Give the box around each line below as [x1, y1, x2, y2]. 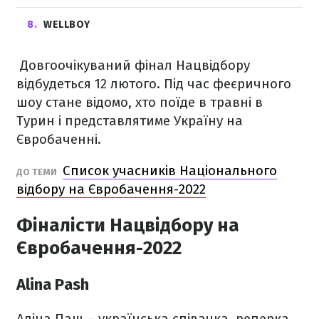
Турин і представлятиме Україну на [16, 113, 243, 129]
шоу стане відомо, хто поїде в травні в [16, 94, 263, 110]
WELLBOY [43, 19, 91, 31]
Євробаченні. [16, 131, 105, 147]
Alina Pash [16, 275, 93, 295]
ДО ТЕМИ [16, 167, 59, 177]
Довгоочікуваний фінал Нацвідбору [16, 57, 250, 73]
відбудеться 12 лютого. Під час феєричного [16, 75, 291, 92]
